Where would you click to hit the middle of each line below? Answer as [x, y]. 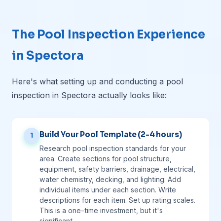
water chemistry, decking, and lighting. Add [110, 179]
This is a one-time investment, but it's [101, 210]
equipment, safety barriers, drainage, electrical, [117, 169]
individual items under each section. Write [108, 190]
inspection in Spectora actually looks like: [89, 95]
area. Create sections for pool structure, [106, 159]
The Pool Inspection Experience [109, 35]
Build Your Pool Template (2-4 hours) [111, 134]
